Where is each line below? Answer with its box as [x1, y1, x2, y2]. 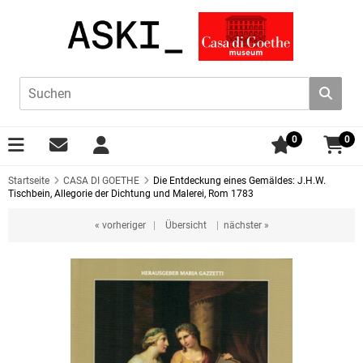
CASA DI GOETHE [63, 175, 139, 186]
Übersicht [164, 220, 207, 231]
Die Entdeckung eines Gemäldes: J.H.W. [153, 175, 326, 186]
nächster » [223, 220, 269, 231]
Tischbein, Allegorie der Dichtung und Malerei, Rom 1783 [8, 188, 254, 199]
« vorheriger [94, 220, 146, 231]
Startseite [8, 175, 49, 186]
